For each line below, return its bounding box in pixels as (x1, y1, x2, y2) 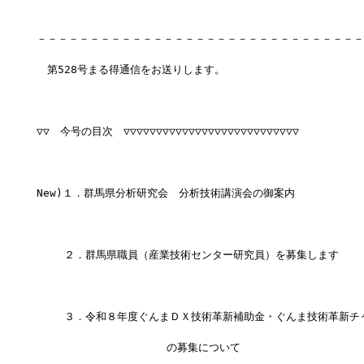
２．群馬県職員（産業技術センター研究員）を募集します (36, 249, 339, 262)
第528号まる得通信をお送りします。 (36, 63, 225, 76)
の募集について (36, 341, 240, 354)
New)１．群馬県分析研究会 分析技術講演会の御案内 (36, 187, 295, 200)
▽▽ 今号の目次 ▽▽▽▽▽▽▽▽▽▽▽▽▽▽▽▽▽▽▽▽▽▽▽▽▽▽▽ (36, 125, 299, 138)
